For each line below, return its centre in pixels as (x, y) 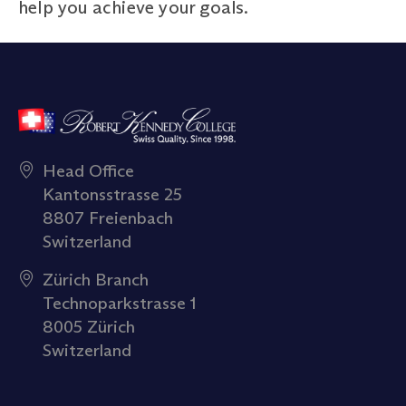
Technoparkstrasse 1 (120, 302)
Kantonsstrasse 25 (112, 193)
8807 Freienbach (108, 217)
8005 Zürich (89, 326)
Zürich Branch (96, 279)
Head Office (88, 170)
